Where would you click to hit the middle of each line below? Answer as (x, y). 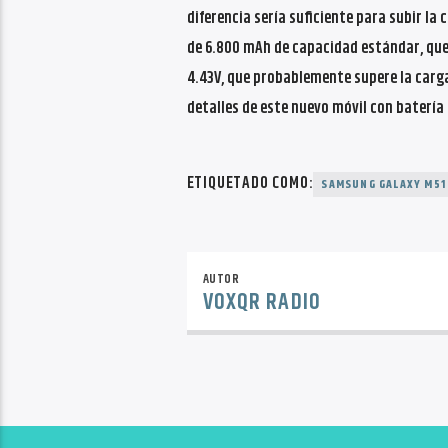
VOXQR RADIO (261, 302)
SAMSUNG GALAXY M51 (383, 185)
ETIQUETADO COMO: (250, 184)
